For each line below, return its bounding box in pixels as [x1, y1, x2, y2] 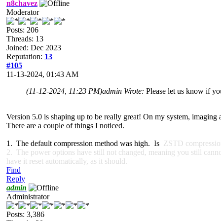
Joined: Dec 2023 [6, 43, 61, 52]
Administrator [6, 192, 49, 201]
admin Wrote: [102, 86, 146, 95]
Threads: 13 [6, 34, 43, 43]
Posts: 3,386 [6, 210, 44, 219]
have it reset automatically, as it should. [6, 156, 127, 165]
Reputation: [6, 52, 44, 61]
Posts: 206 [6, 25, 38, 34]
